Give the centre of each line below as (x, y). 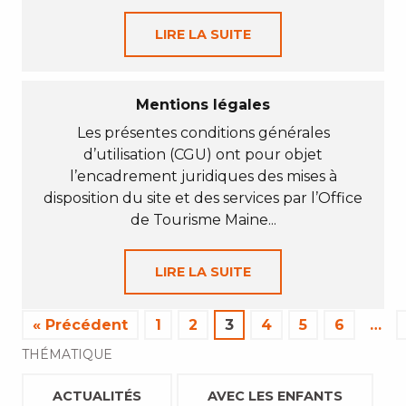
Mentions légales (203, 105)
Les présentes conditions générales (203, 133)
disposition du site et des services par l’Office (203, 198)
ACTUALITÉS (97, 396)
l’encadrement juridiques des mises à (203, 176)
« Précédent (80, 325)
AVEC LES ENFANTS (275, 396)
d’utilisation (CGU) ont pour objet (203, 155)
